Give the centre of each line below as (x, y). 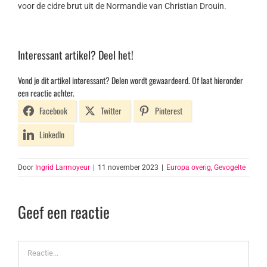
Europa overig (189, 168)
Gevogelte (230, 168)
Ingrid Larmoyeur (63, 168)
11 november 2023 (128, 168)
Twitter (111, 111)
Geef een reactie (64, 212)
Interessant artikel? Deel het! (76, 55)
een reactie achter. (46, 93)
